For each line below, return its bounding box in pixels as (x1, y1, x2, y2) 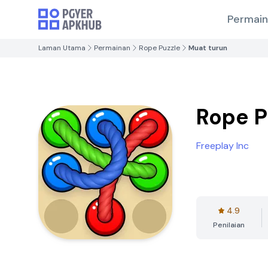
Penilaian (213, 220, 245, 230)
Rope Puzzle (139, 43, 180, 53)
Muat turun (188, 43, 227, 53)
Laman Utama (38, 43, 86, 53)
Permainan (94, 43, 130, 53)
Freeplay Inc (196, 139, 249, 152)
